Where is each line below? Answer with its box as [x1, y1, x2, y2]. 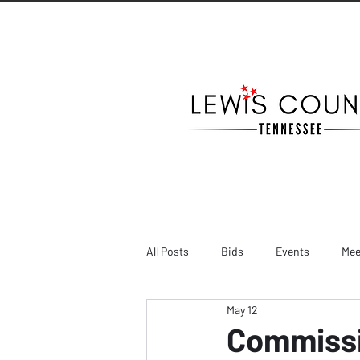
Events [276, 243, 309, 258]
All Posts [146, 243, 189, 258]
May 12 [227, 302, 258, 317]
